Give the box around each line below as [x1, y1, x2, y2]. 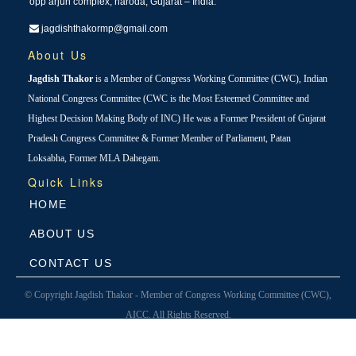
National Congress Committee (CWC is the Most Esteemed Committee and [28, 93, 309, 105]
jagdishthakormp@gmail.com [39, 23, 168, 35]
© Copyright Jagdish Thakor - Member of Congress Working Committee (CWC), [25, 289, 331, 301]
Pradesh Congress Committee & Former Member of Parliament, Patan [28, 133, 291, 145]
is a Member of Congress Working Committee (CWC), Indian [95, 73, 327, 85]
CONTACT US [29, 257, 112, 270]
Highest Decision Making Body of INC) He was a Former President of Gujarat [28, 113, 326, 125]
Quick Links [28, 174, 105, 191]
